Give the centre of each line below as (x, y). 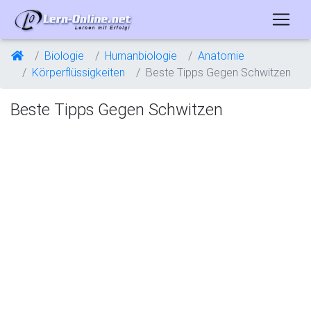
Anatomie (221, 56)
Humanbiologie (141, 56)
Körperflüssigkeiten (78, 72)
